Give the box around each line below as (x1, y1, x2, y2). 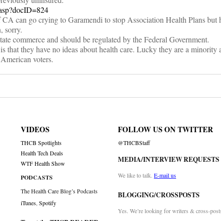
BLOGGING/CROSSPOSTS (117, 190, 200, 200)
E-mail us (153, 171, 176, 180)
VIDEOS (21, 124, 50, 135)
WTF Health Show (21, 160, 66, 168)
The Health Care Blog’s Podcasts (21, 187, 98, 195)
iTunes (21, 199, 37, 207)
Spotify (39, 199, 57, 207)
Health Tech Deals (21, 149, 64, 157)
